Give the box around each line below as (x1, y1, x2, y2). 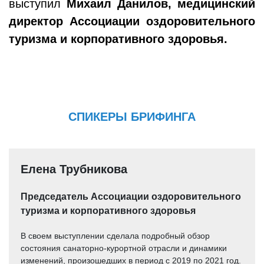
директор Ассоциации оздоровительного (9, 15, 255, 28)
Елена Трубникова (21, 163, 127, 176)
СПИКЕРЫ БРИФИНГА (68, 110, 196, 123)
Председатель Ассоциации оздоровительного (21, 192, 241, 202)
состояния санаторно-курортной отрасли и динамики (21, 243, 227, 253)
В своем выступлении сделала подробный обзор (21, 231, 210, 240)
